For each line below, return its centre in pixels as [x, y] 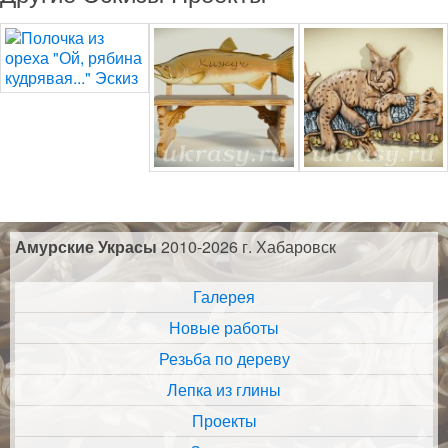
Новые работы [224, 328]
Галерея [224, 297]
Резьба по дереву [224, 359]
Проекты [224, 421]
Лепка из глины [224, 390]
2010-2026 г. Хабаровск [246, 247]
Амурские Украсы [86, 247]
